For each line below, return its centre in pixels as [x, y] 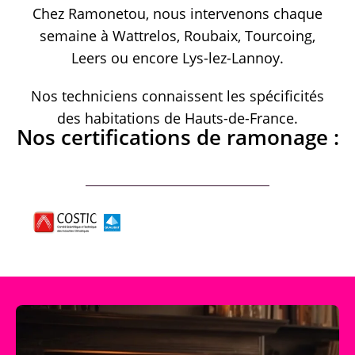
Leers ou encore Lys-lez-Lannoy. [177, 57]
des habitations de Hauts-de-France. [177, 118]
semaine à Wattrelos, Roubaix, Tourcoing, [177, 35]
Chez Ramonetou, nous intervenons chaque [177, 13]
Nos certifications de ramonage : [177, 137]
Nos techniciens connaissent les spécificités [177, 95]
